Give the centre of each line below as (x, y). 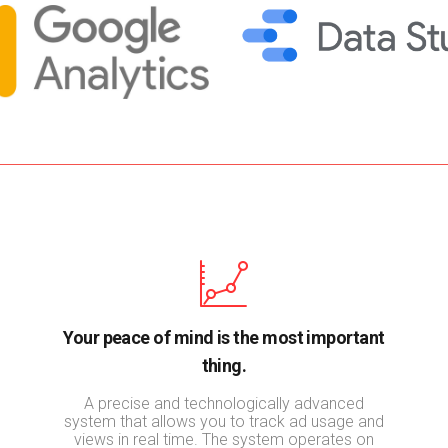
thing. (224, 365)
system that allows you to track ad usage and (223, 421)
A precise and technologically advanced (223, 403)
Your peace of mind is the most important (224, 337)
